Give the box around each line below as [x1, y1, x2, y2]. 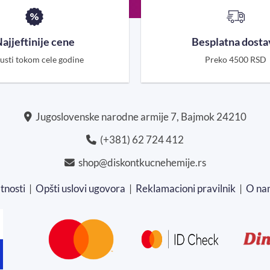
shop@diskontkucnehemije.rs [74, 155, 206, 169]
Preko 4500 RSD [204, 54, 266, 64]
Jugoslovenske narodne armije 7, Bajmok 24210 [31, 110, 246, 124]
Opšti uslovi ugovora [36, 181, 125, 195]
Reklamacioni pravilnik [136, 181, 236, 195]
